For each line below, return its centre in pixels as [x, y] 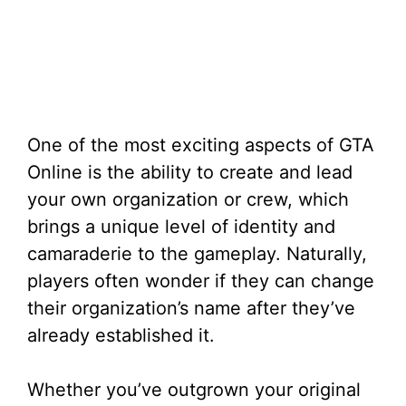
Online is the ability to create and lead [190, 172]
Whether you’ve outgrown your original [194, 390]
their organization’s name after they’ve [191, 308]
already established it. [121, 335]
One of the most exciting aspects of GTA [201, 145]
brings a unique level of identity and [181, 227]
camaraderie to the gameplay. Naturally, [197, 254]
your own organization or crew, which [188, 199]
